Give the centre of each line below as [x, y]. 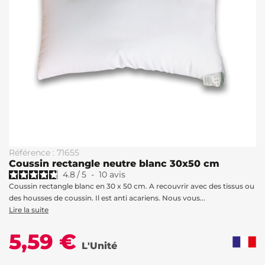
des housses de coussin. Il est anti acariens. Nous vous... [107, 198]
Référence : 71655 [44, 153]
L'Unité [99, 246]
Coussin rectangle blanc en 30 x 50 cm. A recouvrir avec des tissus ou [132, 186]
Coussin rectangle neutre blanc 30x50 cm [114, 164]
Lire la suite [29, 210]
